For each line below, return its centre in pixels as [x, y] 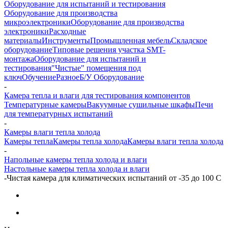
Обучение [39, 77]
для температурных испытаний [59, 113]
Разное [68, 77]
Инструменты [66, 40]
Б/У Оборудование [112, 77]
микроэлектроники [37, 22]
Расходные [67, 31]
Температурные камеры [45, 104]
